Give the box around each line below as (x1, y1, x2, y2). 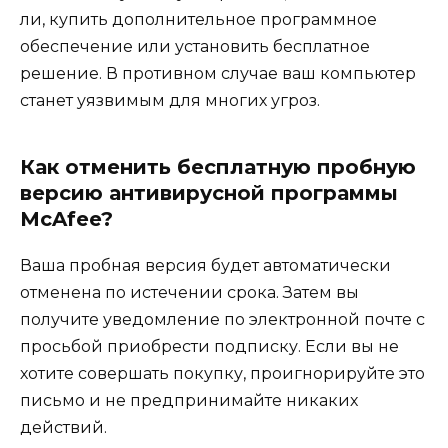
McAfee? (20, 207, 113, 232)
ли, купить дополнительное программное (20, 10, 377, 30)
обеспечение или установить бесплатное (20, 37, 370, 57)
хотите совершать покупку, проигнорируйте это (20, 364, 425, 384)
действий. (20, 418, 107, 438)
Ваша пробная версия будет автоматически (20, 256, 391, 276)
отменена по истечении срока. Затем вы (20, 283, 359, 303)
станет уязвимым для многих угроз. (20, 91, 320, 111)
